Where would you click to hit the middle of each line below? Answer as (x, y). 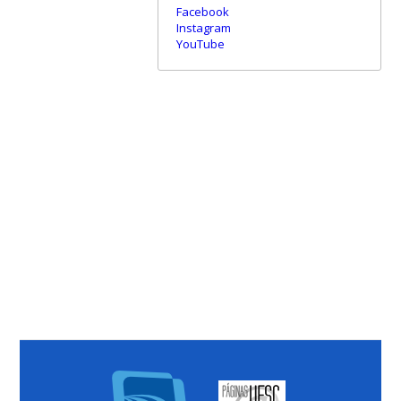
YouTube (200, 44)
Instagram (203, 28)
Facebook (202, 12)
